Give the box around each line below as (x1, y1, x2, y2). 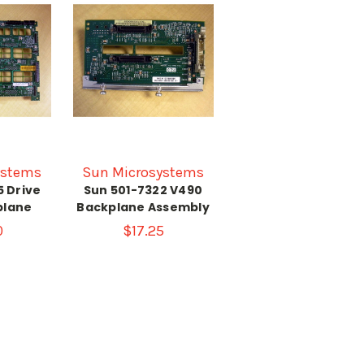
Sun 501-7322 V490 (83, 181, 203, 198)
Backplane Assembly (76, 198, 210, 215)
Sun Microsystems (82, 162, 204, 181)
